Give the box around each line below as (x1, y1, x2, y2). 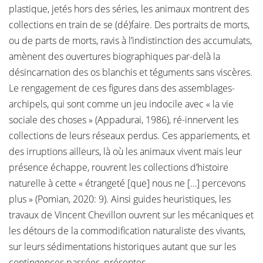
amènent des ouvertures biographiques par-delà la (9, 50, 220, 63)
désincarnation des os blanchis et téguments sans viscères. (9, 66, 252, 79)
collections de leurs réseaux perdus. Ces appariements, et (9, 129, 250, 142)
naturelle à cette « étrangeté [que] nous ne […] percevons (9, 177, 245, 190)
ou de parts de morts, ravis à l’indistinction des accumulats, (9, 34, 252, 47)
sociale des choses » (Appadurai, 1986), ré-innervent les (9, 113, 238, 126)
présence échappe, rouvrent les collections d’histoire (9, 161, 228, 174)
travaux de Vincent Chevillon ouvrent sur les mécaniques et (9, 208, 254, 221)
